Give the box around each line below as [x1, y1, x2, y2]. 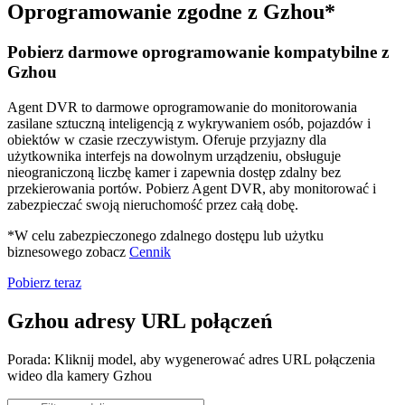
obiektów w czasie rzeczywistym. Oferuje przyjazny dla [7, 131, 326, 147]
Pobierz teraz [7, 274, 81, 290]
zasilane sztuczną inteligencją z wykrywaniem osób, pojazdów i [7, 115, 371, 131]
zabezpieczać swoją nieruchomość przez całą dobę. [7, 196, 298, 212]
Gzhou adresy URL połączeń [7, 308, 272, 333]
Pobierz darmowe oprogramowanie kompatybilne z [7, 42, 389, 62]
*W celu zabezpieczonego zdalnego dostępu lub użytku [7, 227, 324, 243]
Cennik [129, 243, 171, 259]
